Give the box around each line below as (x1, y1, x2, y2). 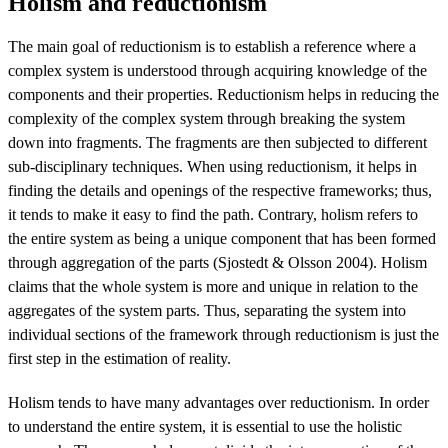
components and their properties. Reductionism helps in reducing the (8, 85, 439, 103)
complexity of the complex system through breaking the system (8, 109, 405, 127)
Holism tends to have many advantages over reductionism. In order (8, 393, 429, 411)
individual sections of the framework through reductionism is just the (8, 325, 439, 343)
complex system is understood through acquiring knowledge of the (8, 61, 427, 79)
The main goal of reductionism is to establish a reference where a (8, 37, 416, 55)
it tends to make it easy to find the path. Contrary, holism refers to (8, 205, 418, 223)
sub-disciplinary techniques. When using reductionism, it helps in (8, 157, 417, 175)
